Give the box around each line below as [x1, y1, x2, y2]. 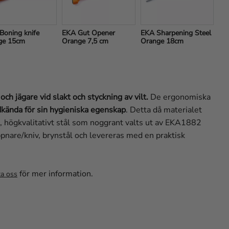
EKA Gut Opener [62, 28, 116, 38]
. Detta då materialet [126, 104, 202, 116]
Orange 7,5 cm [62, 36, 109, 47]
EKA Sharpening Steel [140, 28, 211, 38]
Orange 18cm [140, 36, 184, 47]
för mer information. [17, 168, 93, 179]
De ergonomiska [148, 91, 211, 103]
